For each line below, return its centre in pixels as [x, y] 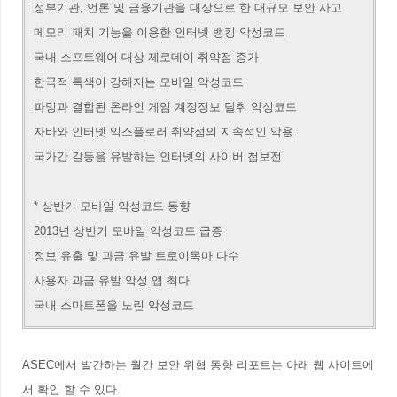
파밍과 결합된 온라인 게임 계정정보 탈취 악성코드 [165, 107]
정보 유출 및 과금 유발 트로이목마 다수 [136, 256]
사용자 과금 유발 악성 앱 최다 [112, 280]
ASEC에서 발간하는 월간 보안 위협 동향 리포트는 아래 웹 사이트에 [198, 365]
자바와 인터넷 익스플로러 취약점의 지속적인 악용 [163, 132]
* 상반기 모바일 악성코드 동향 [112, 206]
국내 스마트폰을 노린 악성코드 [114, 305]
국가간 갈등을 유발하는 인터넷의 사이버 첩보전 [158, 156]
